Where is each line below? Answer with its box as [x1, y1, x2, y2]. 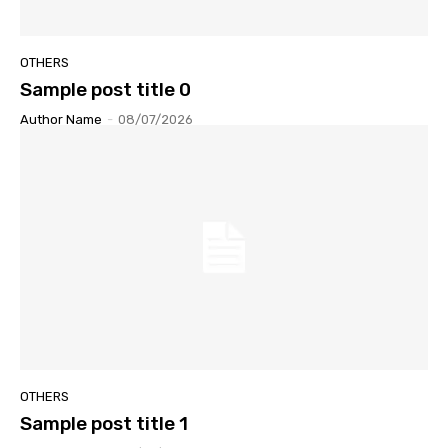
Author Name [20, 111, 102, 127]
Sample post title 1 [20, 411, 188, 435]
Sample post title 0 [20, 77, 191, 101]
